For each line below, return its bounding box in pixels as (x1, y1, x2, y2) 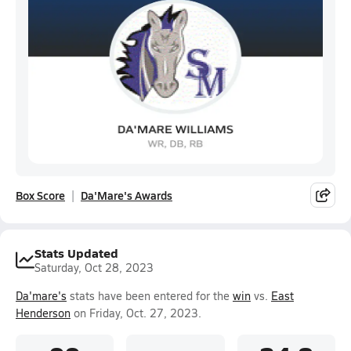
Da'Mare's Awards (81, 187, 172, 203)
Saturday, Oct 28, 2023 (34, 260, 154, 275)
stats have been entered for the (67, 288, 233, 303)
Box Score (16, 187, 65, 203)
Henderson (16, 306, 71, 320)
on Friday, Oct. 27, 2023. (71, 306, 201, 320)
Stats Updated (34, 244, 118, 262)
